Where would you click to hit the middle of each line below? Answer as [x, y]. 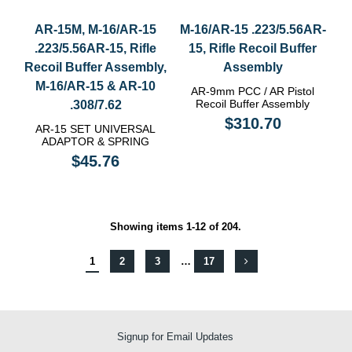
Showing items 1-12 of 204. [175, 227]
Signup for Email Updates [176, 337]
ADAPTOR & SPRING [96, 142]
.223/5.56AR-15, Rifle [96, 49]
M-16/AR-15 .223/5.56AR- [253, 30]
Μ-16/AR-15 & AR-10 [96, 86]
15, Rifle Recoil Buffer [253, 49]
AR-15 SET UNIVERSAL [96, 129]
